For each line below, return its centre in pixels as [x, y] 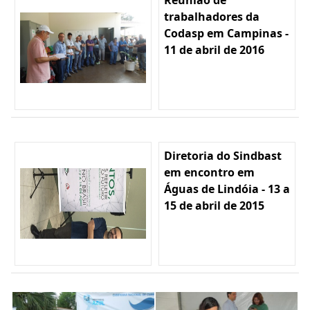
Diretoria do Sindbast [223, 155]
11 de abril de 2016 [214, 49]
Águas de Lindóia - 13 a [227, 189]
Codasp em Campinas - [226, 33]
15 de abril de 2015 [214, 205]
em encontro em [209, 172]
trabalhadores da [212, 16]
